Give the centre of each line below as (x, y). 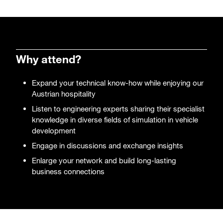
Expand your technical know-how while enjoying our (118, 82)
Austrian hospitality (64, 93)
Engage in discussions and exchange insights (108, 145)
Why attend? (49, 59)
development (54, 130)
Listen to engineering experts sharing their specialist (118, 108)
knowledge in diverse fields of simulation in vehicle (115, 119)
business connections (68, 171)
